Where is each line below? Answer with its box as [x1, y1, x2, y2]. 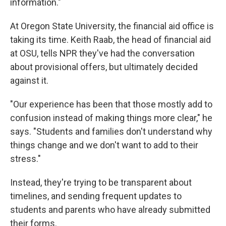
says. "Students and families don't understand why [10, 126, 212, 137]
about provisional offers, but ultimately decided [10, 62, 198, 72]
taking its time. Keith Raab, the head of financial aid [10, 34, 211, 45]
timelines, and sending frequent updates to [10, 191, 182, 201]
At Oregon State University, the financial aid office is [10, 21, 214, 31]
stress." [10, 153, 41, 164]
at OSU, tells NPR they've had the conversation [10, 48, 195, 59]
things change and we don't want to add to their [10, 140, 198, 150]
